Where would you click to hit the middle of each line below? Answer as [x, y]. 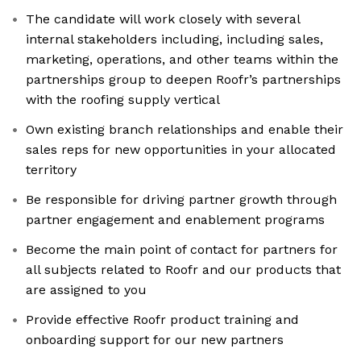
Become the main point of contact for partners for [182, 250]
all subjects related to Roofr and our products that [183, 270]
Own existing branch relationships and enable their [185, 130]
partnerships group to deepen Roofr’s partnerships [183, 80]
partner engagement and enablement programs [175, 220]
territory [51, 170]
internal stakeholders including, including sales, [174, 39]
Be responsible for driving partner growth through [181, 200]
